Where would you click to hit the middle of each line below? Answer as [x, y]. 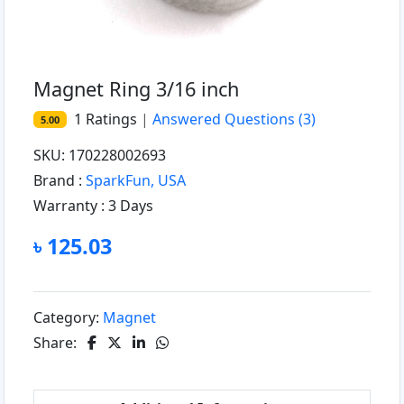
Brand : [60, 181]
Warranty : [71, 206]
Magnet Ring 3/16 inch [136, 89]
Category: [68, 318]
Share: [57, 343]
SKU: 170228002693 [100, 156]
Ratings [110, 119]
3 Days [131, 206]
